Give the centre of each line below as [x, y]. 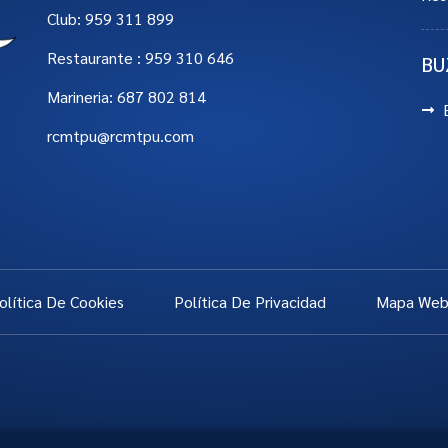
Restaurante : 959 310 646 [141, 57]
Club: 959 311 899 [111, 18]
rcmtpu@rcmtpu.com [121, 135]
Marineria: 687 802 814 [127, 96]
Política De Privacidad [249, 301]
